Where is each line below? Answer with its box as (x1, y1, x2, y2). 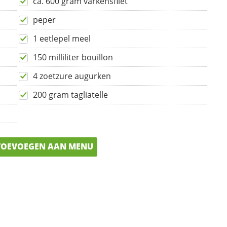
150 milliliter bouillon (33, 52, 113, 63)
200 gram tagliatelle (33, 89, 108, 101)
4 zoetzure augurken (33, 70, 111, 82)
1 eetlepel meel (33, 33, 91, 45)
